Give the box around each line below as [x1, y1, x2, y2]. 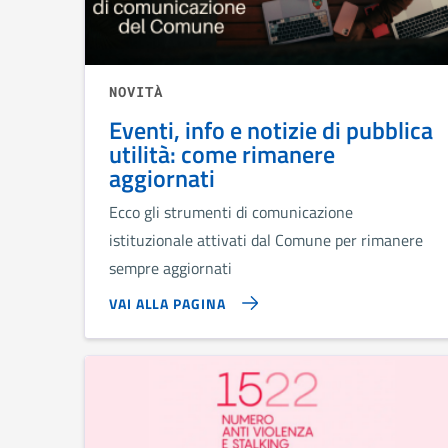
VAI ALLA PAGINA [109, 292, 226, 314]
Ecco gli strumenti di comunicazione [109, 199, 353, 224]
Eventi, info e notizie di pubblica [109, 111, 433, 148]
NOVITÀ [109, 81, 163, 101]
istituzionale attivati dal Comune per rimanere [109, 227, 423, 252]
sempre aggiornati [109, 255, 232, 280]
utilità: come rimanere [109, 135, 335, 172]
